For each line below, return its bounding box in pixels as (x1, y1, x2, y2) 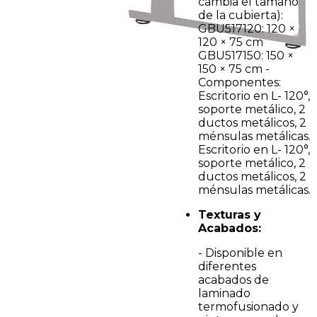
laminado (198, 287, 250, 300)
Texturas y (198, 208, 261, 221)
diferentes (198, 260, 256, 273)
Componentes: (198, 76, 281, 89)
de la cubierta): (198, 8, 283, 22)
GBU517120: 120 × (198, 22, 295, 35)
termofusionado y (198, 300, 299, 313)
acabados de (198, 273, 269, 287)
